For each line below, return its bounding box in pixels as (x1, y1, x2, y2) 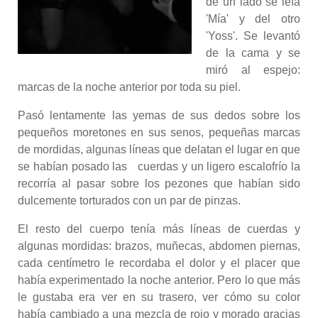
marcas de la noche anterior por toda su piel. (18, 81, 241, 93)
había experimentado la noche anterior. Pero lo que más (18, 274, 300, 286)
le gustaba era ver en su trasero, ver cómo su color (18, 291, 300, 303)
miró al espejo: (206, 64, 300, 76)
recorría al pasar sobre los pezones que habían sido (18, 177, 300, 190)
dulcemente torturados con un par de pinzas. (18, 194, 241, 207)
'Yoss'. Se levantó (206, 30, 300, 42)
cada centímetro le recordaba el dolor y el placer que (18, 257, 300, 269)
